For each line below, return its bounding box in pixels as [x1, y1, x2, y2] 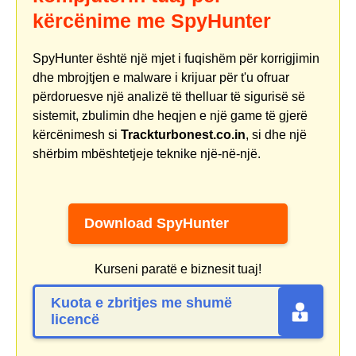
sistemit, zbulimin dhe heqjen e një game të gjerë [33, 108, 308, 122]
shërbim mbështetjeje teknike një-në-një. [33, 146, 261, 161]
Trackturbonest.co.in [121, 127, 246, 141]
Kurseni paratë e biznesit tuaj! [95, 262, 261, 277]
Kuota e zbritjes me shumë [51, 295, 232, 311]
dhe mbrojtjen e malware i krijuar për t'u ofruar [33, 70, 289, 84]
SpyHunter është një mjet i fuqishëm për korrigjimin [33, 51, 319, 65]
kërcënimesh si [33, 127, 121, 141]
